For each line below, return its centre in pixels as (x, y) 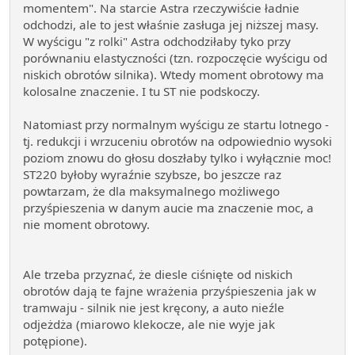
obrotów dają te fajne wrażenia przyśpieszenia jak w (170, 291)
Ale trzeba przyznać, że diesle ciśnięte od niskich (158, 275)
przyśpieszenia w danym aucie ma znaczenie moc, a (168, 208)
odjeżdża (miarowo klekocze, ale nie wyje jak (149, 324)
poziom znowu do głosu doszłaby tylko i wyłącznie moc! (177, 158)
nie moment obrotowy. (86, 225)
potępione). (55, 341)
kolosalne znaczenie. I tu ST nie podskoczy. (141, 92)
